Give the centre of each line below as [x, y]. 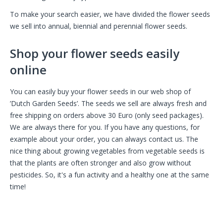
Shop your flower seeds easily [95, 54]
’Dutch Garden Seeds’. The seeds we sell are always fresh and [108, 104]
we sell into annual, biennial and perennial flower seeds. [99, 26]
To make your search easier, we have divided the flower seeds [110, 14]
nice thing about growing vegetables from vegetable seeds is [107, 151]
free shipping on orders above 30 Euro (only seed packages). [107, 115]
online [28, 70]
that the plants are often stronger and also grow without [101, 163]
